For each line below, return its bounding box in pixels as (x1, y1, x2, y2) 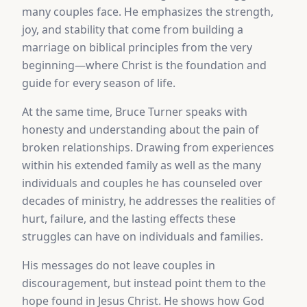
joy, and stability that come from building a (22, 22, 243, 37)
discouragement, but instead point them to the (22, 275, 266, 291)
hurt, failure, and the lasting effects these (22, 211, 236, 226)
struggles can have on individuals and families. (22, 229, 263, 244)
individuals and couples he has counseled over (22, 175, 262, 191)
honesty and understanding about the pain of (22, 122, 259, 137)
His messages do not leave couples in (22, 258, 215, 273)
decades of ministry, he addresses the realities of (22, 193, 275, 208)
